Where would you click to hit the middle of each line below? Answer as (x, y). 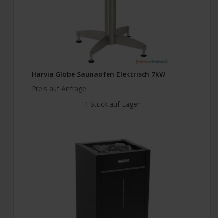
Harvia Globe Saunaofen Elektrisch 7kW (99, 74)
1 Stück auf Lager (112, 104)
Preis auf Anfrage (59, 89)
